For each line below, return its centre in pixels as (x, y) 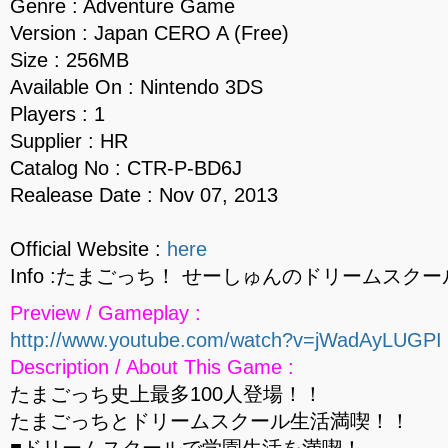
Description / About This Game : (152, 367)
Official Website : (88, 249)
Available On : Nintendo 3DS (136, 87)
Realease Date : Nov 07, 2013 (144, 195)
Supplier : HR (69, 141)
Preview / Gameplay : (105, 313)
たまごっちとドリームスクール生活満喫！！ (210, 421)
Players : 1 (57, 114)
